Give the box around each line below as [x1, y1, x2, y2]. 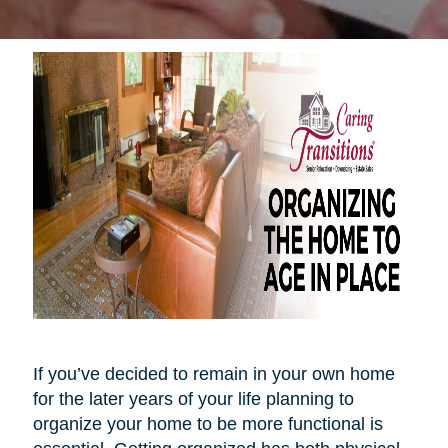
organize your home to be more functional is [32, 413, 383, 434]
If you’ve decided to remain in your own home [32, 363, 395, 384]
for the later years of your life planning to [32, 388, 354, 409]
